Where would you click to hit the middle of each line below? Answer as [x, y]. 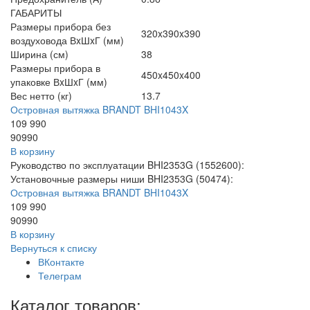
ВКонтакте [61, 261]
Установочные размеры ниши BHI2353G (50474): [123, 178]
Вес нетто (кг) [41, 95]
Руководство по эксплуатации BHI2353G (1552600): [129, 164]
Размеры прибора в [55, 67]
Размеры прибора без [61, 26]
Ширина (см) [39, 54]
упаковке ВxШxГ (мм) [59, 81]
